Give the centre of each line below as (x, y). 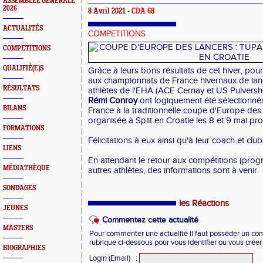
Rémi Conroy (113, 101)
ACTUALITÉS (23, 28)
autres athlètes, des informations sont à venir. (175, 171)
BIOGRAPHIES (24, 248)
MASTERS (18, 228)
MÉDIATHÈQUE (26, 168)
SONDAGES (19, 188)
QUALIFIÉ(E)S (23, 68)
